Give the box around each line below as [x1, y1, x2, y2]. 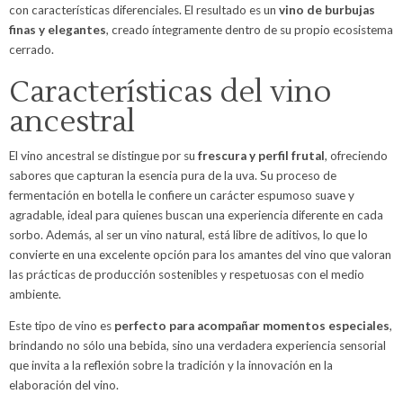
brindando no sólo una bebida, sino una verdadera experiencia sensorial [9, 338, 386, 354]
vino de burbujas [279, 2, 375, 17]
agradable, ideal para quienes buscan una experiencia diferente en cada [9, 207, 383, 222]
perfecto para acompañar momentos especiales [114, 318, 390, 334]
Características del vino [9, 72, 332, 112]
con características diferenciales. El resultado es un [9, 2, 279, 17]
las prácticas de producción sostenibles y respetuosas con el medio [9, 266, 364, 282]
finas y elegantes [9, 22, 106, 37]
